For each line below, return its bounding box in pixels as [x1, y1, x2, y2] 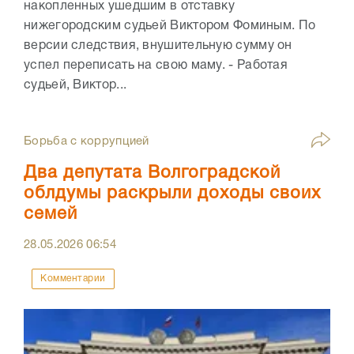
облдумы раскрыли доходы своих [24, 186, 321, 202]
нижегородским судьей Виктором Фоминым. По [24, 21, 316, 32]
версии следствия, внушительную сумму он [24, 40, 292, 52]
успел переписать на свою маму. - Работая [24, 60, 288, 72]
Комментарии [40, 274, 106, 284]
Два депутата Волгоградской [24, 165, 281, 182]
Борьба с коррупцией [24, 136, 149, 148]
